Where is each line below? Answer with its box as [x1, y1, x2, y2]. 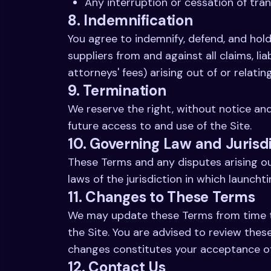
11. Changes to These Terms [68, 188, 255, 206]
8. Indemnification [68, 11, 193, 30]
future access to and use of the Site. [68, 119, 252, 133]
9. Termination [68, 81, 166, 100]
